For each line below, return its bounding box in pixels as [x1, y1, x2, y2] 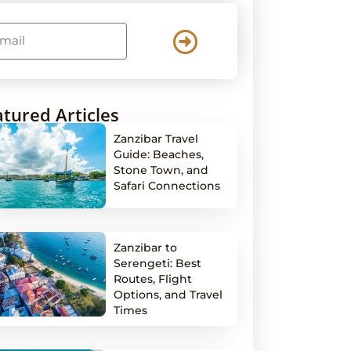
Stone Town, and [114, 163, 209, 177]
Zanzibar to [114, 240, 178, 255]
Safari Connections [114, 179, 221, 193]
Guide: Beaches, [114, 147, 204, 161]
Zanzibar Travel [114, 132, 199, 146]
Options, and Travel [114, 287, 223, 302]
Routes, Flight [114, 271, 193, 286]
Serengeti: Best [114, 255, 202, 270]
